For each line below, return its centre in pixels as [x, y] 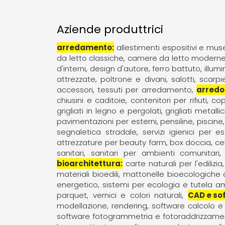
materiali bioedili [88, 174]
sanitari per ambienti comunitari [155, 153]
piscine [210, 121]
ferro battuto [177, 68]
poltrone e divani [133, 79]
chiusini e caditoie [91, 100]
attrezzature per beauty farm [111, 142]
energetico [78, 184]
